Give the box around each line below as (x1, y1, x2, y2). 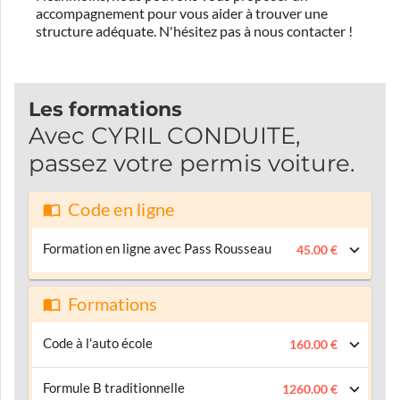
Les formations (29, 96, 182, 121)
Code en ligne (68, 199, 175, 220)
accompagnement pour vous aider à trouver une (36, 4, 328, 21)
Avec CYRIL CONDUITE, (29, 121, 301, 150)
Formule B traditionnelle (43, 379, 185, 396)
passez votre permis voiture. (29, 148, 355, 178)
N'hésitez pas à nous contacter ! (156, 22, 353, 39)
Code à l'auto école (43, 335, 153, 351)
